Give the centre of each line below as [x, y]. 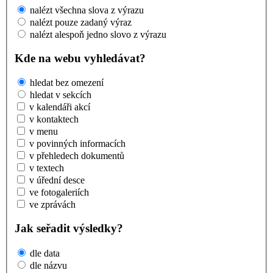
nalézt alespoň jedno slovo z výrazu [98, 34]
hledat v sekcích [61, 95]
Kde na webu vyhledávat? [80, 58]
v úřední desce [57, 180]
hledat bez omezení [67, 83]
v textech [47, 168]
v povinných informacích [77, 144]
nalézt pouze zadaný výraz [81, 22]
